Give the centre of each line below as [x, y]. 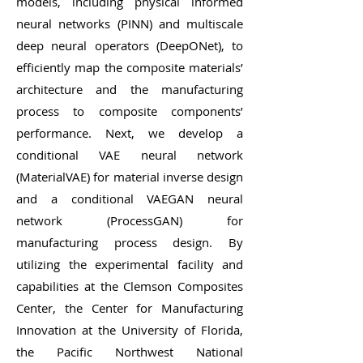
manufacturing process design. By [130, 242]
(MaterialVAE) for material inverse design [130, 177]
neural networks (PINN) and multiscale [130, 23]
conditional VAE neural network [130, 155]
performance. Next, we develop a [130, 133]
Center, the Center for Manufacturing [130, 308]
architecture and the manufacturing [130, 89]
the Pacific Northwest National [130, 352]
